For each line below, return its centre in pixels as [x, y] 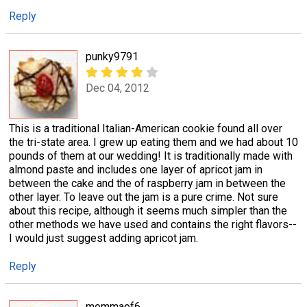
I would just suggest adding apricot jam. [103, 238]
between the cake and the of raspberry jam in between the [147, 183]
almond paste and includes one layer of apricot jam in [136, 169]
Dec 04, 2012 [118, 88]
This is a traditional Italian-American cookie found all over [146, 128]
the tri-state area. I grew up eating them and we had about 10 [153, 142]
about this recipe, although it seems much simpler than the [148, 210]
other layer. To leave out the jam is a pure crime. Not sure [144, 197]
